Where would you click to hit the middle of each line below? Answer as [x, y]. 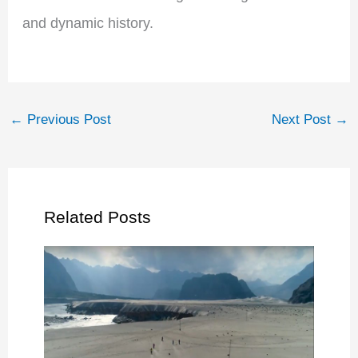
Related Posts [97, 217]
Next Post [304, 120]
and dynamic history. [88, 24]
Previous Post [67, 120]
